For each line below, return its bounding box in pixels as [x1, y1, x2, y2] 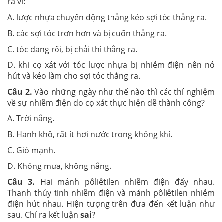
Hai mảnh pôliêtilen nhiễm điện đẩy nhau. [35, 176, 215, 187]
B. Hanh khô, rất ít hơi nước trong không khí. [7, 128, 172, 140]
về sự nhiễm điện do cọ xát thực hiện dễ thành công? [7, 97, 205, 108]
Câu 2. [7, 86, 32, 97]
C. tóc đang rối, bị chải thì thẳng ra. [7, 43, 137, 55]
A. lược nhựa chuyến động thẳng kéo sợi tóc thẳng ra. [7, 11, 207, 23]
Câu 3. [7, 176, 35, 187]
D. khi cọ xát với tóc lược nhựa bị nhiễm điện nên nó [7, 59, 215, 70]
